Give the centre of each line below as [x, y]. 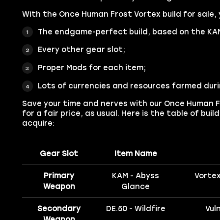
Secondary [59, 209]
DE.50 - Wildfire [136, 209]
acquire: [38, 124]
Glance [136, 187]
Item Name [136, 154]
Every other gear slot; [81, 50]
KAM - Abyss [136, 176]
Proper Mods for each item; [92, 68]
